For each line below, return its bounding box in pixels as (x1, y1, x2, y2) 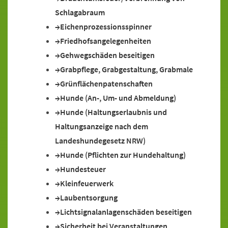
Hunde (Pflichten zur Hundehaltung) (60, 150, 186, 160)
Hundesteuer (60, 164, 106, 174)
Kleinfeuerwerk (60, 178, 113, 188)
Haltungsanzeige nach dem (55, 121, 148, 131)
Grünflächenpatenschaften (60, 78, 153, 89)
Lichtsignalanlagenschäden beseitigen (60, 207, 192, 217)
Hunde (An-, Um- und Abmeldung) (60, 93, 176, 103)
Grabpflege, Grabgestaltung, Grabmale (60, 64, 193, 74)
